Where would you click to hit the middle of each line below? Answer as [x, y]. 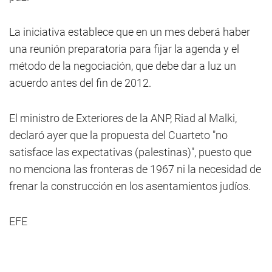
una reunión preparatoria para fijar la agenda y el [124, 49]
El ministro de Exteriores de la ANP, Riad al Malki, [123, 118]
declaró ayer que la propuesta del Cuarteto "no [118, 135]
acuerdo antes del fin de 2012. [80, 83]
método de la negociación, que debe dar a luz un [123, 66]
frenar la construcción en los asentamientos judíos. [130, 186]
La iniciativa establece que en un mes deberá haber [130, 32]
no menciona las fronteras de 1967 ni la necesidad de [135, 169]
